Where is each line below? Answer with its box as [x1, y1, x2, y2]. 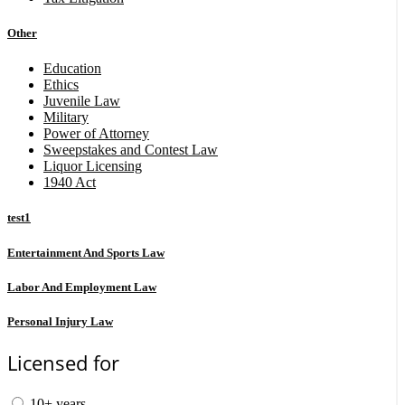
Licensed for [7, 349, 119, 377]
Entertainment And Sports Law [7, 245, 165, 259]
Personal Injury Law [7, 314, 113, 328]
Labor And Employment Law [7, 279, 156, 294]
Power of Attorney [43, 126, 149, 142]
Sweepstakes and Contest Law [43, 142, 218, 158]
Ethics [43, 77, 79, 93]
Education [43, 61, 101, 77]
